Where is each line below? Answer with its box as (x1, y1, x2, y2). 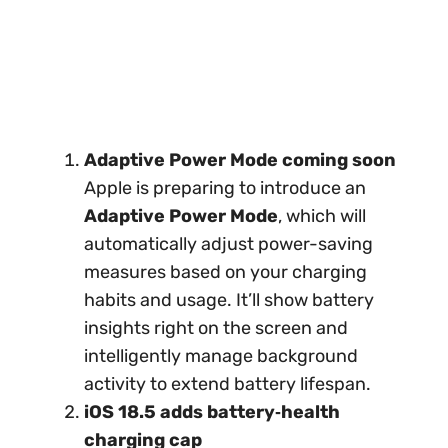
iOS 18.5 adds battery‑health (84, 400, 340, 423)
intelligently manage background (84, 344, 358, 367)
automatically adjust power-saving (84, 232, 373, 255)
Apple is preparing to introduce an (84, 176, 366, 199)
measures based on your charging (84, 260, 367, 283)
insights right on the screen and (84, 316, 348, 339)
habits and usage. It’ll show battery (84, 288, 374, 311)
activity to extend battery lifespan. (84, 372, 371, 395)
